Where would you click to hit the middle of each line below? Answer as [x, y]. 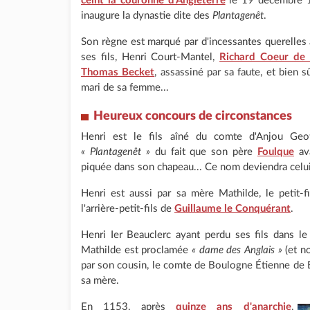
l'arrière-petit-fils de [128, 209]
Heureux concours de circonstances [193, 116]
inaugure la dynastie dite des [147, 16]
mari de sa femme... [125, 88]
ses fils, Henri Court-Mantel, [151, 57]
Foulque [276, 152]
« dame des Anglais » [237, 250]
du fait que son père [203, 152]
